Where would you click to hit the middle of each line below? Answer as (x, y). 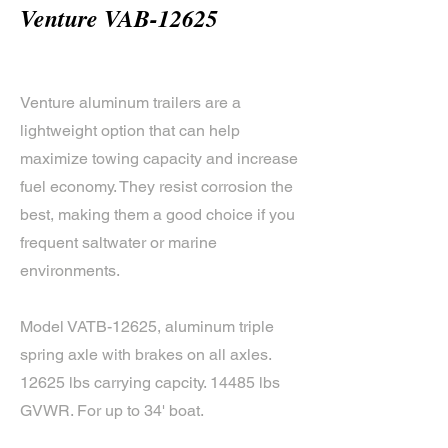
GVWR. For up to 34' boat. (112, 410)
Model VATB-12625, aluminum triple (147, 326)
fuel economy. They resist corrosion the (156, 186)
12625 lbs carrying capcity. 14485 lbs (150, 382)
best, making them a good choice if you (157, 214)
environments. (70, 270)
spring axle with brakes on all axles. (145, 354)
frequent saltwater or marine (118, 242)
